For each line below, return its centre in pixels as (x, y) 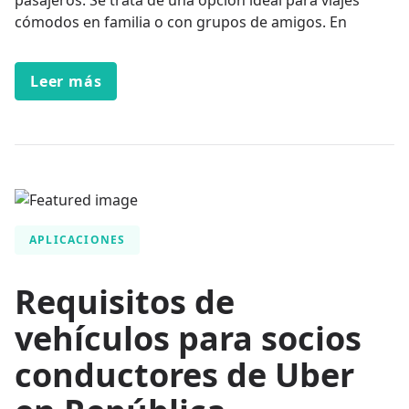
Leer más (66, 81)
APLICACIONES (78, 239)
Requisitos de (125, 301)
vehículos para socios (188, 338)
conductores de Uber (184, 374)
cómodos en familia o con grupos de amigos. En (181, 21)
